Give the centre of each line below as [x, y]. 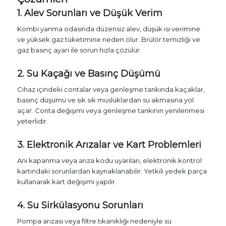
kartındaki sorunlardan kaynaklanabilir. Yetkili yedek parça [112, 171]
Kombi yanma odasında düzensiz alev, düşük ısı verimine [108, 29]
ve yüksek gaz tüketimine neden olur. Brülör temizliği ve [108, 40]
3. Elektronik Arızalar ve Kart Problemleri [109, 145]
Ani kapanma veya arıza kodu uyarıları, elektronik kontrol [109, 161]
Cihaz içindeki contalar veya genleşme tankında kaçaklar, [111, 90]
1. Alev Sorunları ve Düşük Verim [90, 13]
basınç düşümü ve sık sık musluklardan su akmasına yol [105, 100]
